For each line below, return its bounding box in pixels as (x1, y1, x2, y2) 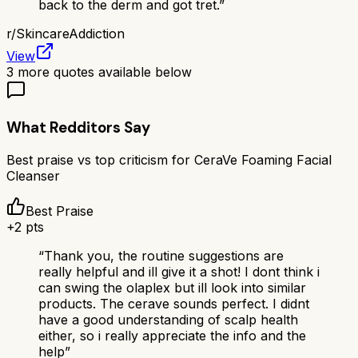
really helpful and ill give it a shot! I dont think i (38, 264, 320, 280)
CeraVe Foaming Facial (194, 152, 332, 169)
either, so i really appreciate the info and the (38, 328, 306, 344)
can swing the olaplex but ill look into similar (38, 280, 306, 296)
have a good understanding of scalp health (38, 312, 298, 328)
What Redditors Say (6, 117, 150, 137)
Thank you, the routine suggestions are (44, 248, 284, 265)
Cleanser (6, 168, 60, 185)
